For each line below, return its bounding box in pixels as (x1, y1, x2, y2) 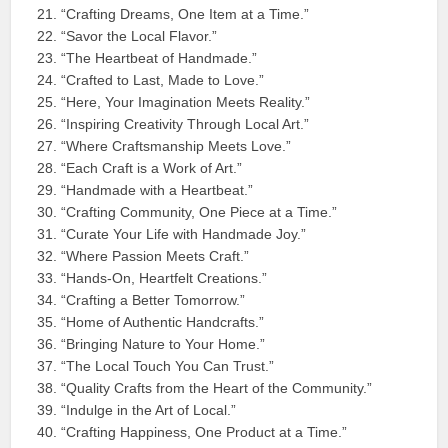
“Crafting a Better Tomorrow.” (61, 292, 246, 309)
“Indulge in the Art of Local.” (61, 402, 237, 419)
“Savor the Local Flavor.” (61, 28, 218, 45)
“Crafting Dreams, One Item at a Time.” (61, 6, 310, 23)
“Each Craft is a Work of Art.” (61, 160, 243, 177)
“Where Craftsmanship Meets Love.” (61, 138, 292, 155)
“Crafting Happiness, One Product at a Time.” (61, 424, 348, 441)
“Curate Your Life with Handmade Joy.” (61, 226, 307, 243)
